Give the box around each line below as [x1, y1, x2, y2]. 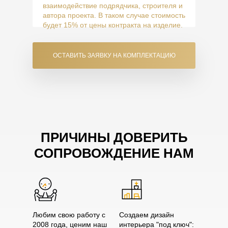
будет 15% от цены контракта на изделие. [43, 21, 183, 29]
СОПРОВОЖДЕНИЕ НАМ [34, 146, 194, 161]
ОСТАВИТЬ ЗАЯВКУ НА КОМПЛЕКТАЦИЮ [52, 52, 176, 59]
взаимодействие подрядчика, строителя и [43, 2, 183, 10]
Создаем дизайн [119, 211, 174, 219]
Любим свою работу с [33, 211, 105, 219]
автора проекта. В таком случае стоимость [43, 11, 185, 19]
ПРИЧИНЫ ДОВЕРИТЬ [40, 130, 188, 145]
